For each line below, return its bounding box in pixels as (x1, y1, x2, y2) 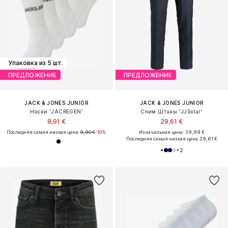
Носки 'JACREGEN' (30, 108, 83, 115)
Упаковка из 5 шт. (8, 59, 63, 67)
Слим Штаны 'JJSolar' (140, 108, 203, 115)
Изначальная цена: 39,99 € (138, 129, 205, 135)
